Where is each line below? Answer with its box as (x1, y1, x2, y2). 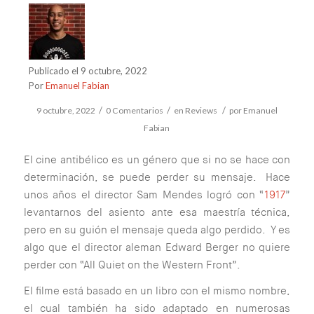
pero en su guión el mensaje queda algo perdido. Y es (23, 222, 291, 237)
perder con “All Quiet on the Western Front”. (23, 257, 240, 272)
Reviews (184, 105, 217, 116)
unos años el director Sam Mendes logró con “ (23, 187, 265, 202)
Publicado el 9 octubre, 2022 (28, 65, 147, 76)
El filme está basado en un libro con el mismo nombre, (23, 284, 291, 299)
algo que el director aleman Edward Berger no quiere (23, 240, 291, 254)
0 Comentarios (105, 105, 163, 116)
